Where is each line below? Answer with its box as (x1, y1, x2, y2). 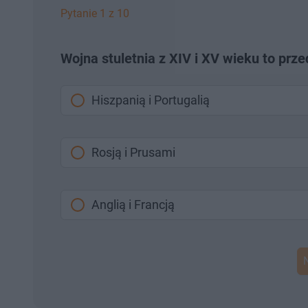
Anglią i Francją (91, 197, 175, 212)
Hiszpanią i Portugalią (91, 93, 210, 107)
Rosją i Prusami (91, 145, 175, 159)
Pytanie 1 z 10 (60, 7, 129, 20)
